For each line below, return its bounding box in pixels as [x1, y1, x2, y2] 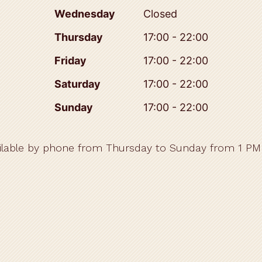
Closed [143, 8, 177, 20]
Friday [54, 54, 87, 67]
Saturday [54, 78, 101, 91]
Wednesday [54, 8, 115, 20]
